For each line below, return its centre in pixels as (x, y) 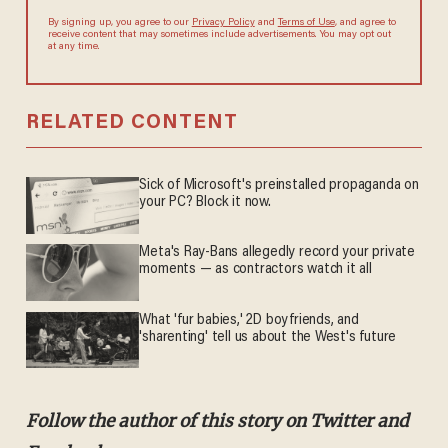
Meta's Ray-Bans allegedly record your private (277, 253)
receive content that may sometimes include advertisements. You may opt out (219, 35)
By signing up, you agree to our (119, 23)
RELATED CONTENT (131, 123)
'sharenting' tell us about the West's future (268, 337)
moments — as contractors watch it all (255, 270)
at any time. (73, 47)
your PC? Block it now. (205, 203)
